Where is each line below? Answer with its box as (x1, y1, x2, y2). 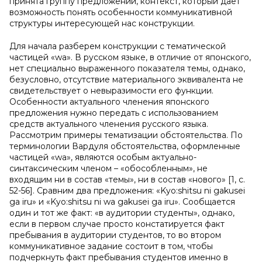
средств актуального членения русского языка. (9, 119, 208, 129)
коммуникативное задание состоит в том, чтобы (9, 241, 213, 251)
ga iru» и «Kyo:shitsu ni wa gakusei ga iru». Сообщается (9, 196, 235, 207)
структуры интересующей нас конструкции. (9, 18, 195, 29)
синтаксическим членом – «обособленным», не (9, 163, 208, 174)
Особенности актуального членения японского (9, 96, 209, 107)
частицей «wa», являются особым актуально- (9, 152, 196, 163)
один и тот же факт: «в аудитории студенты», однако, (9, 208, 235, 218)
